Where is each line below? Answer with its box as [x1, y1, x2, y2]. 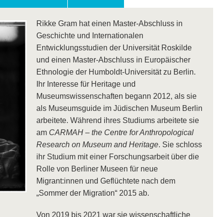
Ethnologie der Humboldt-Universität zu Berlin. [36, 68, 196, 77]
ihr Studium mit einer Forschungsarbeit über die [36, 153, 200, 161]
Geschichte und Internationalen [36, 31, 144, 40]
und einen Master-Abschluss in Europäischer [36, 56, 191, 64]
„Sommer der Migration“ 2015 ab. [36, 189, 150, 198]
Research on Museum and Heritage [36, 140, 159, 149]
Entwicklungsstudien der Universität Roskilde [36, 44, 192, 52]
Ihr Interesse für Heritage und [36, 80, 136, 89]
